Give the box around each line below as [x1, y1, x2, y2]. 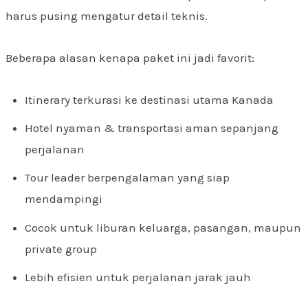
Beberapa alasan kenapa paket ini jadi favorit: [5, 51, 254, 65]
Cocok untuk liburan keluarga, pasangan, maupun [25, 220, 301, 234]
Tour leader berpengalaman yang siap [25, 170, 230, 185]
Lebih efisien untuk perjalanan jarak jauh [25, 270, 251, 285]
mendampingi [25, 192, 102, 206]
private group [25, 241, 97, 256]
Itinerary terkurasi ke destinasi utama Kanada [25, 92, 274, 107]
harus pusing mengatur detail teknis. [5, 9, 208, 23]
